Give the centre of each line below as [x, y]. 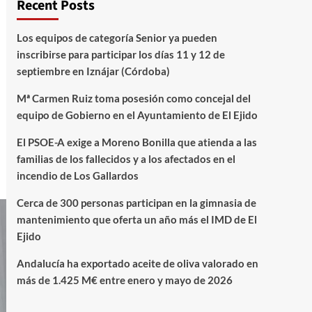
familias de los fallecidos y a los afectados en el [126, 159]
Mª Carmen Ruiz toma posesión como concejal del [133, 98]
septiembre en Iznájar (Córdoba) [93, 71]
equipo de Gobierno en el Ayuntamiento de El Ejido [137, 115]
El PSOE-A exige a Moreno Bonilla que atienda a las [136, 142]
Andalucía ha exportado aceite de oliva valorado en [137, 263]
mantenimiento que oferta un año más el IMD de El [136, 219]
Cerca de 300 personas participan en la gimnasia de [136, 203]
